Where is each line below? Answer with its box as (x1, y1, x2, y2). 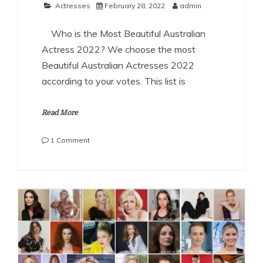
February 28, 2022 (104, 1, 165, 11)
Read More (42, 109, 78, 117)
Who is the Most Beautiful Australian (42, 28, 205, 40)
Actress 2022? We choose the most (42, 43, 195, 56)
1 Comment (50, 136, 90, 145)
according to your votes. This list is (42, 75, 186, 87)
